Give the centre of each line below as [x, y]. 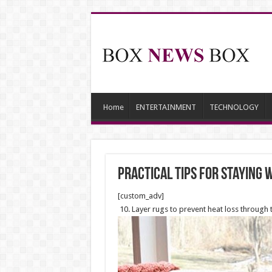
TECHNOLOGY [234, 107]
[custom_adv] [141, 196]
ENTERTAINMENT [166, 107]
